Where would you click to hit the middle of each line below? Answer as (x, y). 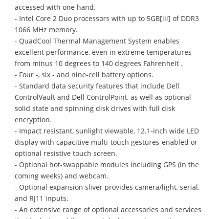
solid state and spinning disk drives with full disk (95, 108)
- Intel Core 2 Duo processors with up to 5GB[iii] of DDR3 (107, 18)
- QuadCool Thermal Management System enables (97, 41)
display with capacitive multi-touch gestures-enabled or (106, 142)
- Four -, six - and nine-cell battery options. (84, 74)
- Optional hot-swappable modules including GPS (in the (107, 164)
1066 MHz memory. (46, 29)
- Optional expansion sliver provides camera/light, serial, (107, 187)
